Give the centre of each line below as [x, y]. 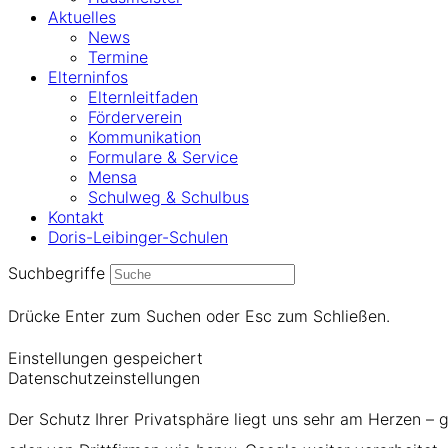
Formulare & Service [163, 157]
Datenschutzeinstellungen [104, 378]
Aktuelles [82, 17]
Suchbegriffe [56, 273]
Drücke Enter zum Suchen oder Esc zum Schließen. [199, 316]
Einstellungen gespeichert [105, 358]
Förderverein [135, 117]
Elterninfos [88, 77]
